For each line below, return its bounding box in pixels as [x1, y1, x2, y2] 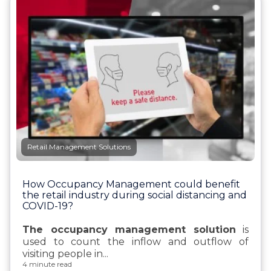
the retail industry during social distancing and [22, 189, 247, 201]
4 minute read [22, 260, 72, 269]
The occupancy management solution [22, 224, 236, 236]
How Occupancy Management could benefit [22, 178, 240, 191]
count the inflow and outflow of [71, 236, 249, 248]
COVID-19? [22, 200, 73, 212]
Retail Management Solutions [27, 142, 131, 152]
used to [22, 236, 71, 248]
